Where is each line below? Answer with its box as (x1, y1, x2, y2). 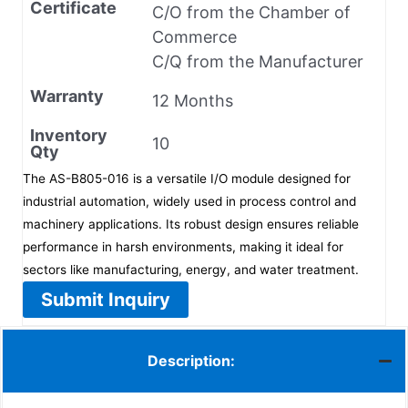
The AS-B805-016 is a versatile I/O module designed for (23, 170, 351, 186)
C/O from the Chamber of (152, 2, 351, 22)
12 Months (152, 90, 233, 110)
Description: (147, 352, 235, 371)
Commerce (152, 26, 237, 46)
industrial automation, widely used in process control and (23, 193, 356, 209)
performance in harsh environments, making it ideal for (23, 239, 343, 254)
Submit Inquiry (41, 288, 170, 311)
